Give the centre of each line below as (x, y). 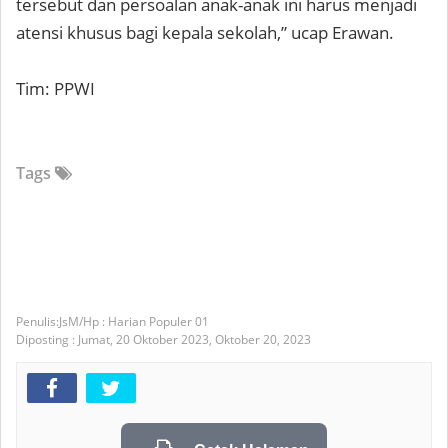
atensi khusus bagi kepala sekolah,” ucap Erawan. (205, 32)
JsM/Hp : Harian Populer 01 (134, 321)
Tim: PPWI (55, 88)
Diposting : (47, 339)
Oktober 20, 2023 (263, 339)
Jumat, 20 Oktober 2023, (146, 339)
